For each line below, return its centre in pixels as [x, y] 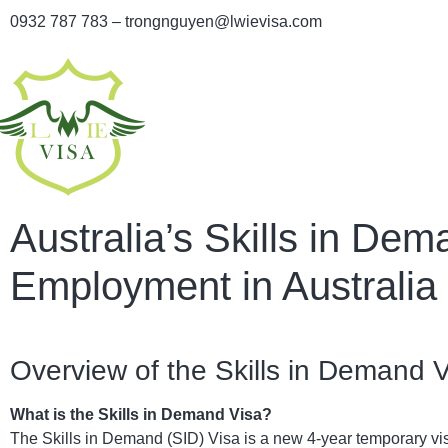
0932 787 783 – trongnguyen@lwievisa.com [166, 21]
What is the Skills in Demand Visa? [141, 415]
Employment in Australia [223, 286]
